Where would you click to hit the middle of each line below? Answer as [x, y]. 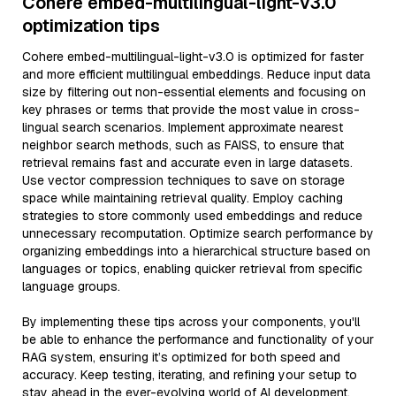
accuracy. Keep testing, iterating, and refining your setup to [190, 375]
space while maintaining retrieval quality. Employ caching [183, 198]
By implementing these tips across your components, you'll [191, 322]
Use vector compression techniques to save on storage [183, 180]
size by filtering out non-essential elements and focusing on [194, 92]
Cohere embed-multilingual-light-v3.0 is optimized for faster [193, 57]
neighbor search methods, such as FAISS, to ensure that [183, 145]
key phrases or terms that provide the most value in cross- [191, 110]
